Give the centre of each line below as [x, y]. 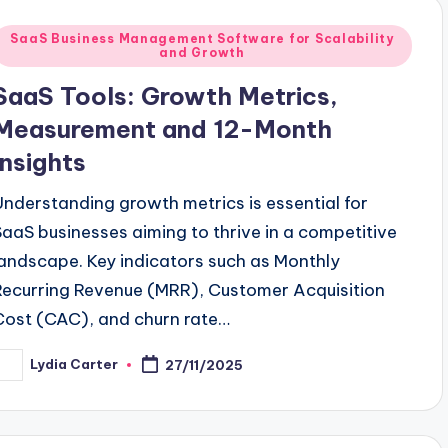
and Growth [202, 52]
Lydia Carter [74, 364]
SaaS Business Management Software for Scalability [202, 38]
